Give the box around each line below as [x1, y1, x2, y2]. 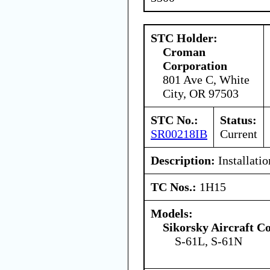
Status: [220, 113, 257, 127]
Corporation [163, 58, 227, 72]
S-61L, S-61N [175, 234, 242, 248]
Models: [151, 206, 193, 220]
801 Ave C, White [163, 72, 250, 86]
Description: [151, 153, 215, 167]
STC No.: [151, 113, 198, 127]
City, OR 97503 [163, 86, 239, 100]
